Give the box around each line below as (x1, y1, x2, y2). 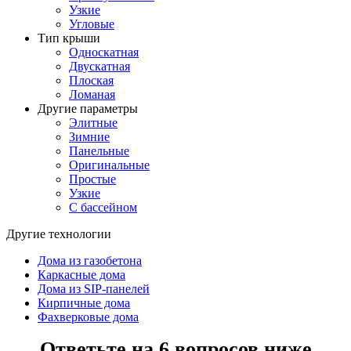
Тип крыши (38, 31, 100, 45)
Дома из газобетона (38, 254, 142, 268)
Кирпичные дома (38, 296, 130, 310)
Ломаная (69, 88, 115, 102)
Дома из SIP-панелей (38, 282, 150, 296)
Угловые (69, 17, 114, 31)
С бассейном (69, 201, 137, 215)
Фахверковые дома (38, 310, 139, 324)
